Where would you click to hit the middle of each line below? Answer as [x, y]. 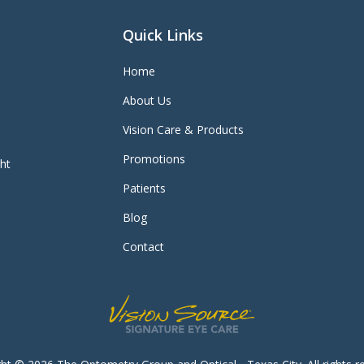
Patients [145, 188]
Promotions [154, 159]
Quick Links [163, 35]
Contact [144, 247]
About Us [147, 101]
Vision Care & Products [184, 130]
